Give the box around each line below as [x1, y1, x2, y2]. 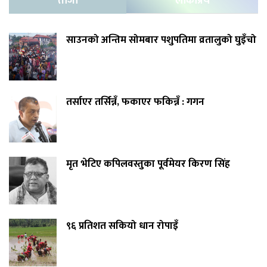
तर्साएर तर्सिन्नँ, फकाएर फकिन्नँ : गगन [66, 94, 204, 111]
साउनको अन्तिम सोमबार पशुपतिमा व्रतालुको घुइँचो [66, 32, 256, 49]
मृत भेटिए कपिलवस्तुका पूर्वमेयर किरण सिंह [66, 156, 230, 173]
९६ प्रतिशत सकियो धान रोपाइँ [66, 218, 178, 235]
